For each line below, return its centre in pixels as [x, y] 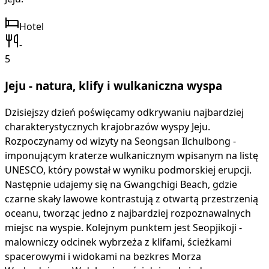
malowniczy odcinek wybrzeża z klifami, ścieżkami [118, 242]
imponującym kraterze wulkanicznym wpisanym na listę [131, 156]
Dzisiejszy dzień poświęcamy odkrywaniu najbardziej [124, 113]
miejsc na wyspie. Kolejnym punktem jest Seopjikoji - [123, 228]
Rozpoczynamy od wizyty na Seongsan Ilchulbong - [120, 141]
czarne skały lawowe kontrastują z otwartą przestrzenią [131, 199]
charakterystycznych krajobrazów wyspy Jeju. [107, 127]
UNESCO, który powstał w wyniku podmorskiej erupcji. [128, 170]
